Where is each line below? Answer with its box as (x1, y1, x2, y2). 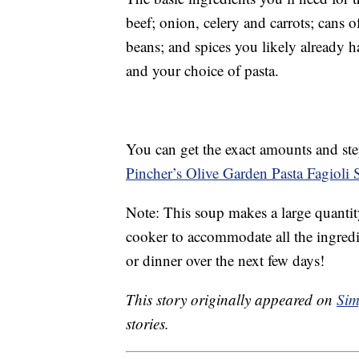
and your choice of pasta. (126, 60, 279, 81)
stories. (126, 313, 169, 334)
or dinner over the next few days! (126, 250, 325, 271)
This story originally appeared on (126, 289, 337, 310)
